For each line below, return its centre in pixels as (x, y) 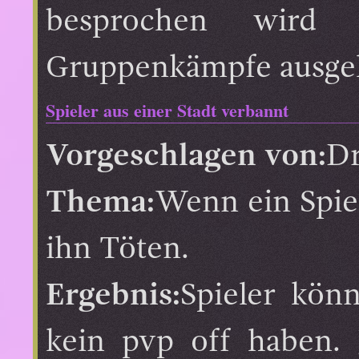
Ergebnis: (113, 296)
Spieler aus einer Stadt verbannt (167, 110)
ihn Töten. (117, 249)
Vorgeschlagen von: (186, 156)
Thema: (100, 203)
